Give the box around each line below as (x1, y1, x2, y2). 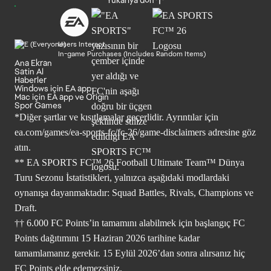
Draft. (15, 202, 37, 213)
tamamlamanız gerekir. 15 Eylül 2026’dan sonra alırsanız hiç (15, 247, 245, 258)
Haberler (15, 74, 47, 85)
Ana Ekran (15, 57, 52, 68)
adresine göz (206, 126, 256, 137)
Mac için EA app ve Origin (15, 91, 109, 102)
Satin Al (15, 65, 44, 77)
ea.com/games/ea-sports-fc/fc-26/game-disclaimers (15, 126, 206, 137)
